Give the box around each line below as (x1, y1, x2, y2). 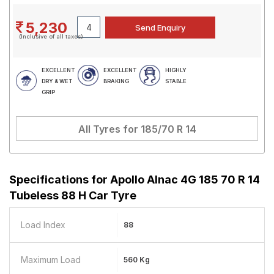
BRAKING (103, 78, 129, 84)
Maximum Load (21, 254, 81, 265)
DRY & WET (42, 78, 72, 84)
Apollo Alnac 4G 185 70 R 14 (110, 173, 260, 186)
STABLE (165, 78, 187, 84)
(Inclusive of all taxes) (19, 33, 83, 40)
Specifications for (9, 173, 110, 186)
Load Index (21, 220, 65, 230)
